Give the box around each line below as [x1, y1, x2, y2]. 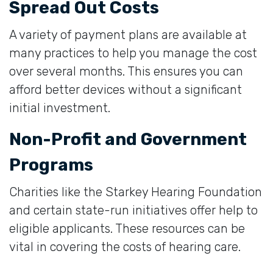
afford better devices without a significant [9, 82, 242, 97]
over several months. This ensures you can [9, 63, 243, 79]
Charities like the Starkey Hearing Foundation [9, 184, 262, 199]
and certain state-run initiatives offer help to [9, 202, 258, 218]
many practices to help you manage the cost [9, 45, 257, 60]
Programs [9, 154, 93, 175]
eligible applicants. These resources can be [9, 221, 245, 236]
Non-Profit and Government [9, 129, 247, 149]
